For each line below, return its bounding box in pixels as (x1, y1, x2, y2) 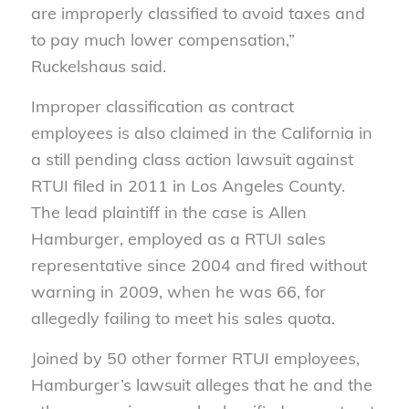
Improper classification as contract (30, 96, 294, 118)
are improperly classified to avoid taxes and (30, 2, 365, 24)
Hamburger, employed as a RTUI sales (30, 228, 326, 250)
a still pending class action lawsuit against (30, 149, 353, 171)
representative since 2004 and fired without (30, 255, 367, 277)
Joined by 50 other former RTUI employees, (30, 348, 360, 370)
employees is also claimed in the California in (30, 122, 372, 144)
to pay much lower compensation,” (30, 28, 295, 50)
